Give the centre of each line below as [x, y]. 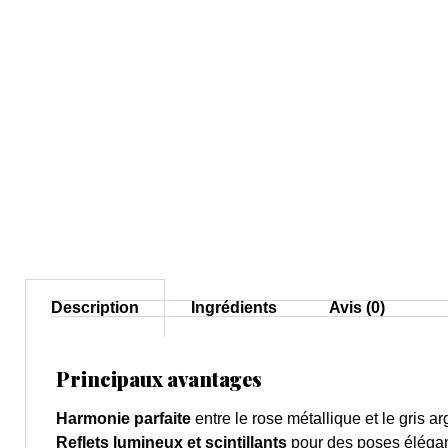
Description [95, 308]
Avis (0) [357, 308]
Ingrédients [234, 308]
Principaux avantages [159, 379]
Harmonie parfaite [123, 419]
